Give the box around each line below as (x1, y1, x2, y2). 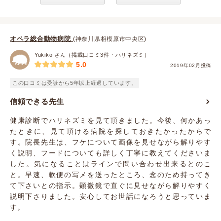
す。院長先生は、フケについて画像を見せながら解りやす (10, 138, 211, 146)
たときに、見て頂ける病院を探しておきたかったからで (10, 127, 211, 135)
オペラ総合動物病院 (10, 35, 73, 42)
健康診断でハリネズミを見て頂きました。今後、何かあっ (10, 116, 211, 124)
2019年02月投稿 (170, 63, 211, 68)
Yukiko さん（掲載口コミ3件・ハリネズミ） (35, 52, 150, 58)
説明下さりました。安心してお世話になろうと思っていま (10, 192, 211, 200)
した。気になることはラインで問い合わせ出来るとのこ (10, 160, 211, 168)
